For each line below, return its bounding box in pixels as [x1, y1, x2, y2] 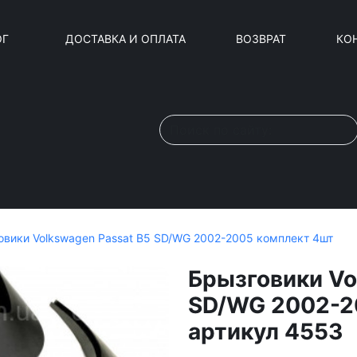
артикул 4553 [188, 318, 343, 345]
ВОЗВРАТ [236, 31, 287, 45]
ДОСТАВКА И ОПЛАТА [65, 31, 186, 45]
